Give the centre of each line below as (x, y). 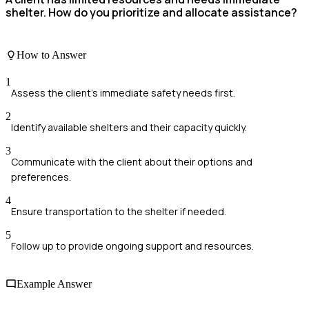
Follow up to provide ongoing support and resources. (132, 246)
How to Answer (51, 54)
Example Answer (54, 284)
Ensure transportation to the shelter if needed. (119, 211)
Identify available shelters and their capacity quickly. (129, 127)
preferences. (41, 177)
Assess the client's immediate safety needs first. (123, 92)
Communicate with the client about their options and (132, 161)
